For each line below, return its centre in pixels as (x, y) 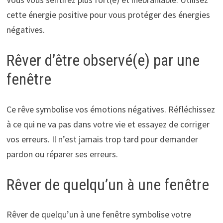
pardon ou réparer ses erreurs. (62, 154)
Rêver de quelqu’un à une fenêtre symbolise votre (99, 215)
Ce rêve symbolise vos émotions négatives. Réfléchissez (111, 109)
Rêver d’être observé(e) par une (103, 60)
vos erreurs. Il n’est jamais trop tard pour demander (102, 139)
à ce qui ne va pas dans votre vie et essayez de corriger (108, 124)
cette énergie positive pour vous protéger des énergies (108, 15)
